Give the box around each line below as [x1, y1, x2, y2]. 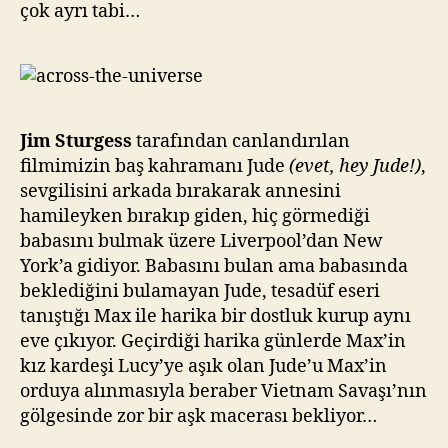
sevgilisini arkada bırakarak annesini [20, 180, 341, 203]
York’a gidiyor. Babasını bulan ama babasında [20, 255, 408, 278]
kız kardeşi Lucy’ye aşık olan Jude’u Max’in [20, 355, 387, 378]
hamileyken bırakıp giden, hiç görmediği [20, 205, 370, 228]
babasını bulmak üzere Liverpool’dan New [20, 230, 383, 253]
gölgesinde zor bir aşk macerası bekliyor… [20, 405, 377, 428]
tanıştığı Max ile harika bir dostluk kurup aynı [20, 305, 411, 328]
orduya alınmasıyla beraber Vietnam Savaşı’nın [20, 380, 427, 403]
